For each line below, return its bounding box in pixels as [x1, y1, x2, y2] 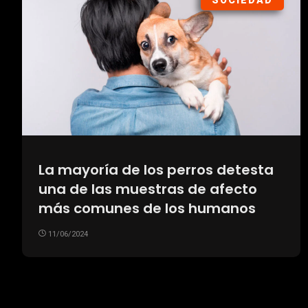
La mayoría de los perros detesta [38, 160, 274, 180]
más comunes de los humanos [38, 199, 256, 219]
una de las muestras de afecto [38, 179, 257, 199]
